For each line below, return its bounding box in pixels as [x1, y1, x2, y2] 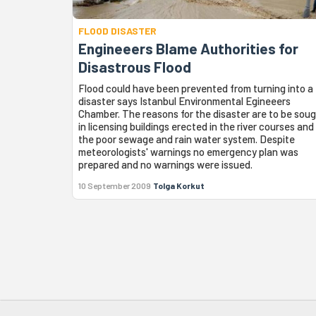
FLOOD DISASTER [78, 25, 157, 37]
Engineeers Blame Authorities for [78, 39, 298, 58]
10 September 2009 [78, 181, 151, 191]
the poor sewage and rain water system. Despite [78, 133, 295, 146]
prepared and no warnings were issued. [78, 158, 253, 171]
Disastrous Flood [78, 58, 191, 76]
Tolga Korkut [153, 181, 205, 191]
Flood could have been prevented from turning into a [78, 82, 313, 95]
